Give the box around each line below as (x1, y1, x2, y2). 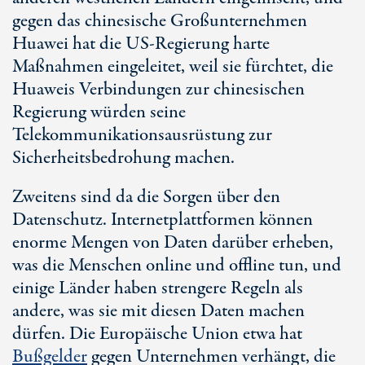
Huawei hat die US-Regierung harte (12, 31, 270, 57)
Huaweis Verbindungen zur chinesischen (12, 77, 305, 103)
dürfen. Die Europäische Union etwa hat (12, 321, 302, 347)
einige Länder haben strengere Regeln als (12, 275, 303, 301)
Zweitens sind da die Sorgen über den (12, 184, 280, 210)
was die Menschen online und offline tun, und (12, 253, 341, 279)
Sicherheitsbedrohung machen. (12, 145, 235, 171)
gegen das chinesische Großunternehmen (12, 8, 307, 34)
